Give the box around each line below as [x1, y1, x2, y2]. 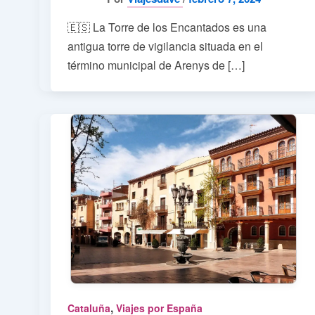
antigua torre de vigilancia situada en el [67, 37, 263, 54]
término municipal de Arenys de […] [67, 56, 245, 73]
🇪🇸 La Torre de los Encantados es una [67, 18, 266, 35]
